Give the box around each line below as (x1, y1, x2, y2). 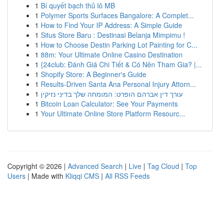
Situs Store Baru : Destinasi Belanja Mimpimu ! (41, 30, 185, 40)
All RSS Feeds (105, 171, 150, 181)
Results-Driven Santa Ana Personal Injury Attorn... (41, 79, 196, 89)
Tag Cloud (147, 161, 179, 171)
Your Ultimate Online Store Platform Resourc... (41, 109, 185, 118)
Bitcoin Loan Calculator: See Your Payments (41, 99, 178, 109)
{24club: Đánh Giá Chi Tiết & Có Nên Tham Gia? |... (41, 59, 202, 69)
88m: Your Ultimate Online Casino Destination (41, 50, 183, 59)
